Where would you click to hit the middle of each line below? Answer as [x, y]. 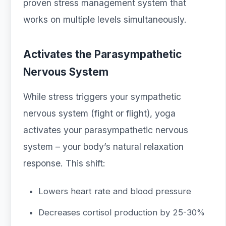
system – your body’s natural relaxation [103, 147]
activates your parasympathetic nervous [106, 130]
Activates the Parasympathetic [102, 54]
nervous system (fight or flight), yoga [99, 113]
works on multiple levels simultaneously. [105, 19]
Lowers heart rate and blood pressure [115, 191]
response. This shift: [64, 163]
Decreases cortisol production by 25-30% [122, 212]
